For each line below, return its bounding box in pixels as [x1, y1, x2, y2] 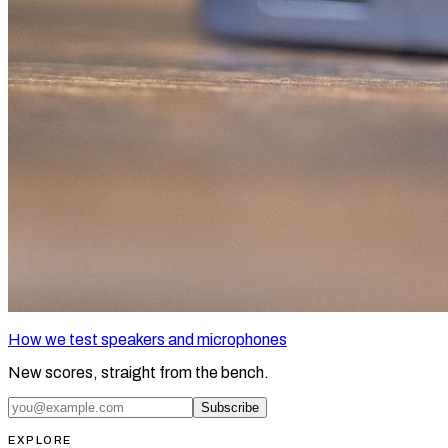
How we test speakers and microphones [8, 331, 287, 349]
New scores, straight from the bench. [8, 364, 269, 382]
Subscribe [201, 400, 259, 416]
